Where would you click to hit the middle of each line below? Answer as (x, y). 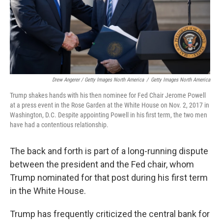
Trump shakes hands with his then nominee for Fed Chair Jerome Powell (108, 95)
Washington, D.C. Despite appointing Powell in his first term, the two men (109, 115)
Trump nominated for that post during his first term (109, 178)
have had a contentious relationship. (59, 125)
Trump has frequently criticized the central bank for (110, 214)
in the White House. (48, 191)
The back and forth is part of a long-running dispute (109, 151)
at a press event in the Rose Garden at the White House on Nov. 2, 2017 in (110, 105)
